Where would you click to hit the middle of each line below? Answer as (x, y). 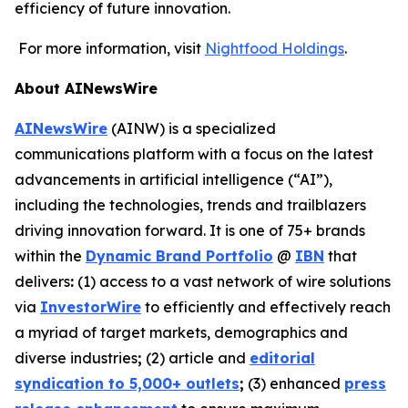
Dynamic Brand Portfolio (179, 255)
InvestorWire (91, 306)
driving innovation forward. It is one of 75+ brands (190, 230)
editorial (282, 357)
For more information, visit (110, 48)
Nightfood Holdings (275, 48)
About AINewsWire (86, 88)
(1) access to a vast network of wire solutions (232, 281)
